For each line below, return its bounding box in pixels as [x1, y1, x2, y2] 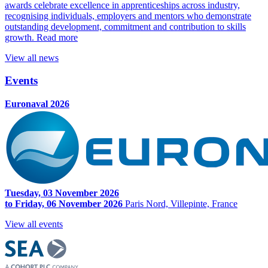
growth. [5, 32, 34, 42]
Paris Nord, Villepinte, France [125, 199, 237, 209]
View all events [5, 219, 63, 230]
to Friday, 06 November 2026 [5, 199, 125, 209]
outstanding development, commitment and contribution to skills [5, 21, 246, 32]
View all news [5, 52, 59, 63]
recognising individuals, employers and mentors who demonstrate [5, 10, 251, 21]
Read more [36, 32, 78, 42]
